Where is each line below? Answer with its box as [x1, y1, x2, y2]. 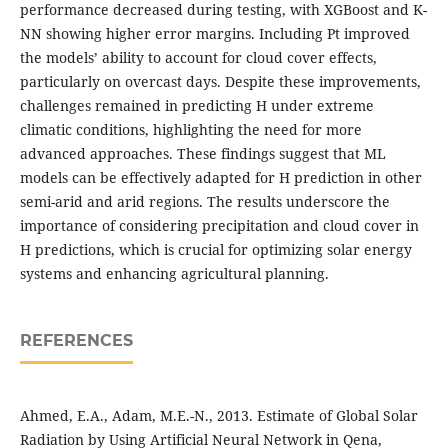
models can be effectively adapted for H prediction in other [19, 167, 422, 187]
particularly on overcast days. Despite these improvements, [19, 71, 421, 91]
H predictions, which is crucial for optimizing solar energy [19, 239, 412, 259]
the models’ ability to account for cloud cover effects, [19, 47, 377, 67]
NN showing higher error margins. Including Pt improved [19, 23, 410, 43]
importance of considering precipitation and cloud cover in [19, 215, 419, 235]
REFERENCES [19, 330, 133, 350]
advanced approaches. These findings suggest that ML [19, 143, 386, 163]
